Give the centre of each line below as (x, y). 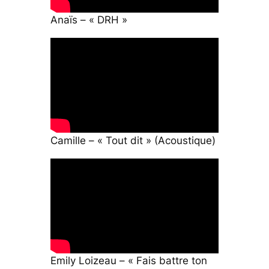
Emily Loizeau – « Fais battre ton (128, 261)
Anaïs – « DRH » (89, 20)
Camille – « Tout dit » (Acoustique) (133, 140)
